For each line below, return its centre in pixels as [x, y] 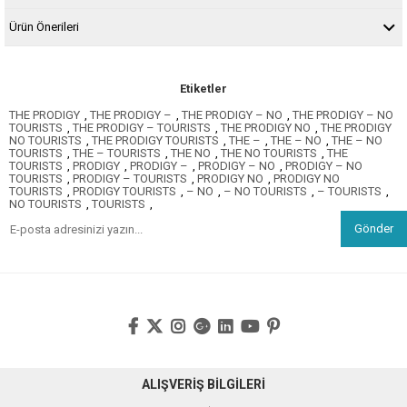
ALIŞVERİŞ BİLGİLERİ [203, 384]
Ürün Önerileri [44, 27]
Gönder [374, 228]
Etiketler [203, 89]
